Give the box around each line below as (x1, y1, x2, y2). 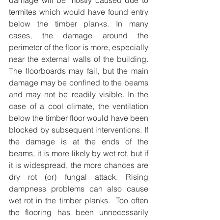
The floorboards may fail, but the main (9, 66, 148, 76)
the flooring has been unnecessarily (9, 207, 148, 218)
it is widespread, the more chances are (9, 160, 148, 170)
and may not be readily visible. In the (9, 89, 148, 100)
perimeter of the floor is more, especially (9, 42, 148, 53)
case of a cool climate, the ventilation (9, 101, 148, 111)
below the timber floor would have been (9, 113, 148, 123)
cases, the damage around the (9, 30, 148, 41)
